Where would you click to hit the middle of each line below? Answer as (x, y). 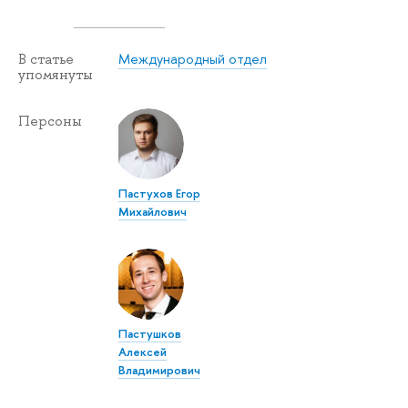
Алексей (143, 351)
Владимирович (160, 369)
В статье (46, 60)
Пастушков (150, 333)
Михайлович (153, 212)
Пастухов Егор (160, 194)
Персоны (50, 122)
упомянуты (56, 75)
